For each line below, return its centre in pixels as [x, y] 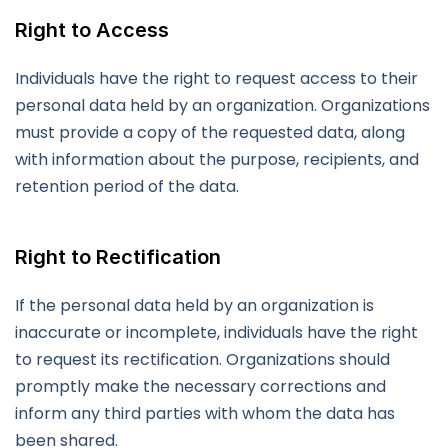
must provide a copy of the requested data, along [210, 133]
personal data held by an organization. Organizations [222, 106]
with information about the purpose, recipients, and [217, 160]
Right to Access [92, 30]
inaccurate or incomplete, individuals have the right [216, 333]
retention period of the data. [127, 187]
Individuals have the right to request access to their [216, 79]
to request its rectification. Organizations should [202, 360]
